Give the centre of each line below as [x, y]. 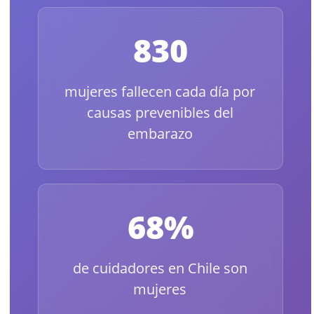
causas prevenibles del [160, 112]
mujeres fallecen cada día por [160, 91]
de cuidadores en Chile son [160, 268]
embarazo [160, 133]
